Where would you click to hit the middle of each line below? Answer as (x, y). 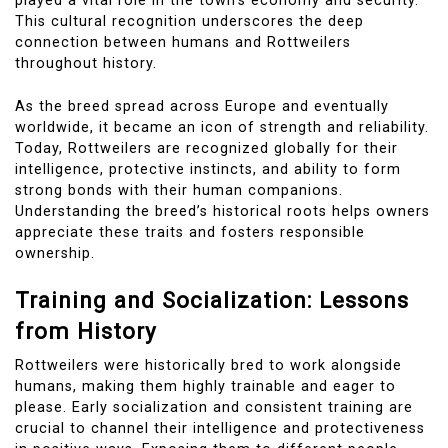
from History (86, 331)
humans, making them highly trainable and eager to (205, 387)
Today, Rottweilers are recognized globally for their (206, 148)
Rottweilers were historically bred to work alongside (208, 366)
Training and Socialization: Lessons (212, 300)
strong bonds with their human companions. (179, 190)
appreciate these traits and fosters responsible (190, 232)
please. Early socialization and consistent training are (214, 408)
